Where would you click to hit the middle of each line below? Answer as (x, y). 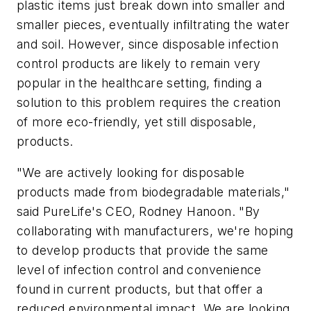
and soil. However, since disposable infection (148, 44)
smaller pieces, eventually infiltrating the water (153, 24)
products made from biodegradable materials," (153, 192)
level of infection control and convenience (139, 270)
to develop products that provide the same (143, 251)
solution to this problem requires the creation (149, 102)
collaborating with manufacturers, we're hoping (155, 231)
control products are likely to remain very (139, 63)
